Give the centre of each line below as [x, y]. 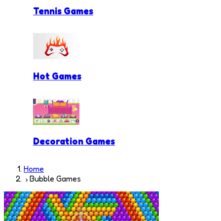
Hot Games [57, 76]
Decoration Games [74, 141]
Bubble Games [55, 179]
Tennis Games [63, 11]
